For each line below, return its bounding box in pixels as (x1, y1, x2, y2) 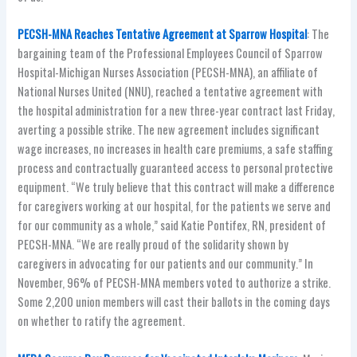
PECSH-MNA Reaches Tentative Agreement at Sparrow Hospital (18, 25, 308, 43)
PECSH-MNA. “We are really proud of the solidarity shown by (18, 236, 289, 253)
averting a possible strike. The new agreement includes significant (18, 121, 320, 139)
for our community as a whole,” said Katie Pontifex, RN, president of (18, 217, 327, 234)
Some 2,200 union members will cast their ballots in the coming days (18, 293, 331, 311)
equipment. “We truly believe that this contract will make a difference (18, 178, 335, 196)
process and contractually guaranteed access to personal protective (18, 159, 334, 177)
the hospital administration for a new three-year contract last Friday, (18, 102, 335, 120)
